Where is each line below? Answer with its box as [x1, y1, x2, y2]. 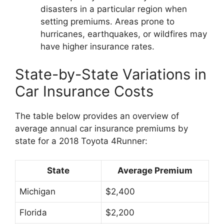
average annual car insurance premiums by [15, 123, 188, 133]
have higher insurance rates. [40, 41, 154, 51]
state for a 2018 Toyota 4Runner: [15, 135, 147, 146]
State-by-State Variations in [15, 65, 206, 83]
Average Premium [117, 165, 192, 175]
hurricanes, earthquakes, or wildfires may [40, 29, 207, 39]
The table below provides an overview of [15, 110, 179, 121]
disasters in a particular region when [40, 4, 187, 14]
